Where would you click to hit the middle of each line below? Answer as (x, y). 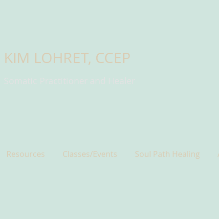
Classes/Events (90, 154)
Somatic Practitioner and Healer (71, 81)
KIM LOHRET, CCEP (67, 58)
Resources (26, 154)
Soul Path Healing (167, 154)
